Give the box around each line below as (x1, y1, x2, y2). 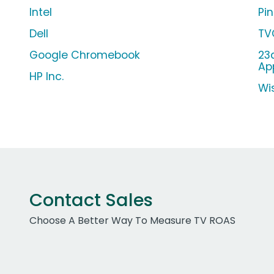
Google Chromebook (29, 48, 140, 63)
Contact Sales (29, 188, 153, 213)
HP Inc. (29, 69, 64, 84)
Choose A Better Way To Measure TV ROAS (29, 213, 235, 228)
